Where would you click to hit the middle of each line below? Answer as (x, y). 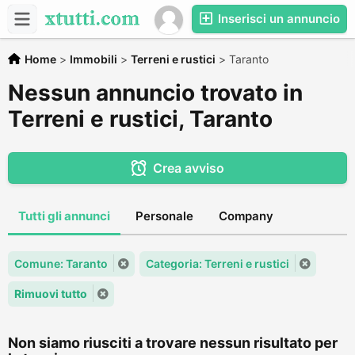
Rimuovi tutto (51, 294)
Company (246, 216)
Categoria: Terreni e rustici (218, 263)
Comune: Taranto (61, 263)
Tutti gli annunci (64, 216)
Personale (164, 216)
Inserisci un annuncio (277, 19)
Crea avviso (188, 168)
